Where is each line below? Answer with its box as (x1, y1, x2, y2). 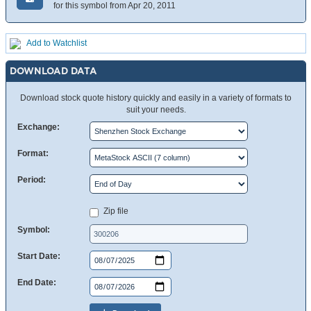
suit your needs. (126, 105, 186, 115)
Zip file (103, 206, 128, 217)
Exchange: (17, 122, 60, 133)
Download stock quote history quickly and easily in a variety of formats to (20, 93, 292, 103)
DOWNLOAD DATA (10, 66, 97, 76)
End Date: (17, 278, 56, 288)
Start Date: (17, 251, 60, 262)
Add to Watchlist (26, 38, 87, 49)
